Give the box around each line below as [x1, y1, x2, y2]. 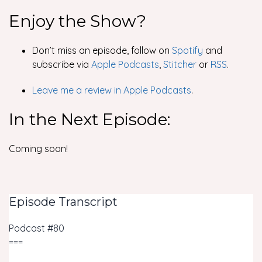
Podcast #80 [9, 222, 64, 234]
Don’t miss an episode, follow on [32, 44, 172, 56]
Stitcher [163, 58, 196, 70]
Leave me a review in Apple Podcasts [32, 84, 191, 96]
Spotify [172, 44, 203, 56]
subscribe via [32, 58, 91, 70]
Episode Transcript [9, 195, 118, 209]
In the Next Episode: [9, 109, 170, 129]
